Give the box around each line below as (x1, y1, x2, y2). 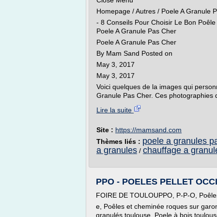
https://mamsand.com (115, 126, 182, 134)
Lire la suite (96, 106, 134, 114)
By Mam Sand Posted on (96, 49, 172, 57)
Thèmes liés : (96, 138, 142, 145)
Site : (96, 126, 115, 134)
